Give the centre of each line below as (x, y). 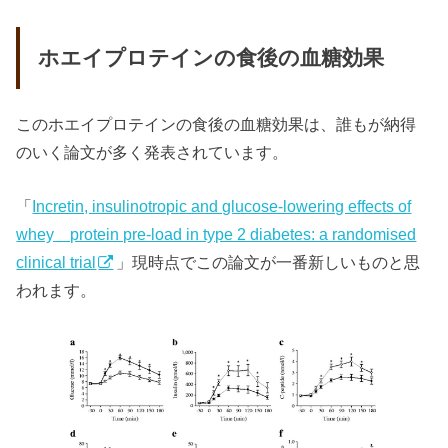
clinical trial (56, 262)
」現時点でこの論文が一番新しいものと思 (268, 262)
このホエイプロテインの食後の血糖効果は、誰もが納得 (216, 124)
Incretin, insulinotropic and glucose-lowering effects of (222, 206)
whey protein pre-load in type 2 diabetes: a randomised (216, 234)
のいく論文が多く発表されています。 (152, 152)
